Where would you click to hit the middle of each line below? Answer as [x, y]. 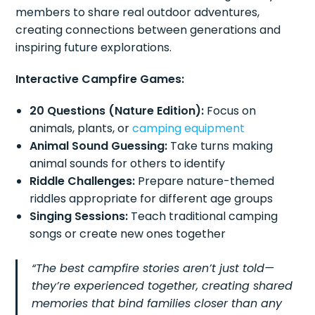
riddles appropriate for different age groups [152, 199]
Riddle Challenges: [83, 181]
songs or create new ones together [128, 234]
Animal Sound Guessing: [99, 146]
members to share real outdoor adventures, [138, 13]
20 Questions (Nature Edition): [117, 111]
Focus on [230, 111]
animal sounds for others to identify [128, 164]
